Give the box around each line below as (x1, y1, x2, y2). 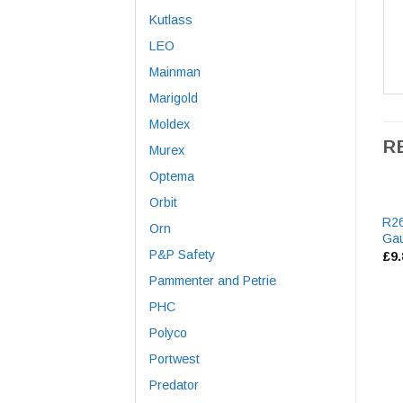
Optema (149, 168, 194, 184)
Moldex (149, 116, 190, 131)
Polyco (149, 325, 187, 340)
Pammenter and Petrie (149, 273, 276, 288)
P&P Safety (149, 246, 215, 262)
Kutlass (149, 12, 193, 27)
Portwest (149, 351, 200, 366)
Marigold (149, 90, 198, 105)
